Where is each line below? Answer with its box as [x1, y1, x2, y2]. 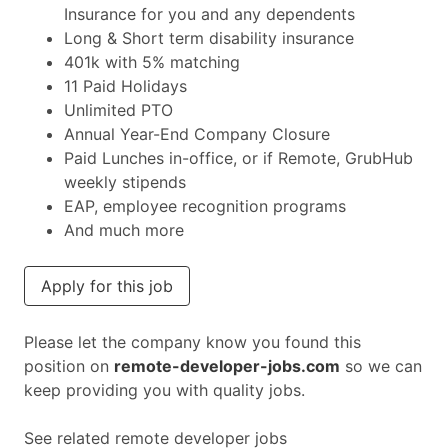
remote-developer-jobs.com [114, 356, 340, 376]
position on [24, 356, 114, 376]
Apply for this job [41, 276, 173, 296]
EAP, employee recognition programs [64, 196, 346, 216]
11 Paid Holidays [64, 76, 187, 96]
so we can [340, 356, 422, 376]
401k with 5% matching [64, 52, 240, 72]
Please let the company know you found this [24, 332, 361, 352]
